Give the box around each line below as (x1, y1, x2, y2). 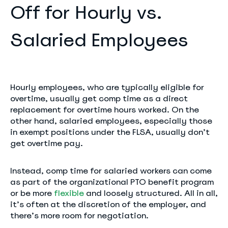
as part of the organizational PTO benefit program (10, 177, 214, 187)
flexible (54, 188, 84, 198)
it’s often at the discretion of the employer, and (10, 199, 206, 210)
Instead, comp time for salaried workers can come (10, 165, 212, 176)
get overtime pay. (10, 138, 83, 149)
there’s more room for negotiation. (10, 210, 149, 221)
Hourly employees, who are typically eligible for (10, 82, 204, 93)
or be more (10, 188, 54, 198)
